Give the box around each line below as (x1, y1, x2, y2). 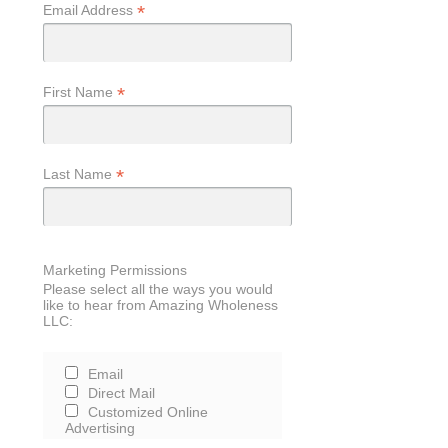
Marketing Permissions (42, 261, 187, 278)
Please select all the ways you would (42, 280, 273, 297)
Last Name (42, 166, 116, 183)
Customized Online (88, 403, 209, 420)
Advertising (65, 419, 136, 436)
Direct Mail (88, 384, 156, 401)
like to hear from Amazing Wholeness (42, 296, 278, 313)
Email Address (42, 2, 137, 19)
